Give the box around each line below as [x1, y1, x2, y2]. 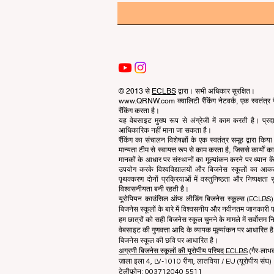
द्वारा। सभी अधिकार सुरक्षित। [176, 87, 255, 95]
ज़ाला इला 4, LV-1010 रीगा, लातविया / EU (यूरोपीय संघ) [119, 257, 271, 265]
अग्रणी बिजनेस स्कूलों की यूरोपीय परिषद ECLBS [119, 247, 248, 255]
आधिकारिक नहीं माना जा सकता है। [119, 126, 212, 135]
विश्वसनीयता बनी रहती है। [119, 185, 189, 193]
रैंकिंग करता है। [119, 106, 160, 115]
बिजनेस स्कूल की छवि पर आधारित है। [119, 237, 218, 245]
